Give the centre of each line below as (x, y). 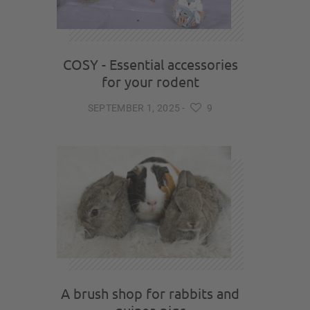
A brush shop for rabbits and (150, 293)
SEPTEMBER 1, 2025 (134, 108)
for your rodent (150, 81)
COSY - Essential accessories (150, 64)
